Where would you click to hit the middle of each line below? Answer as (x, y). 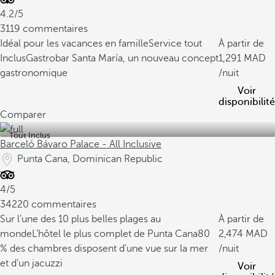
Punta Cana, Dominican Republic (90, 159)
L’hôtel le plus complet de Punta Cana (115, 234)
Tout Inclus (30, 135)
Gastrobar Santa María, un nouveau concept (122, 58)
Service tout (175, 44)
